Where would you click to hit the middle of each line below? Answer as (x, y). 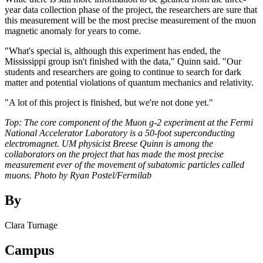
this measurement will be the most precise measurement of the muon (130, 20)
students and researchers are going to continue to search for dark (123, 72)
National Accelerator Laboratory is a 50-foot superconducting (120, 133)
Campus (29, 250)
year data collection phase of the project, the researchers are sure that (131, 9)
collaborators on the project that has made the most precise (114, 154)
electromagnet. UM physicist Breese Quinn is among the (109, 143)
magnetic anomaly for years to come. (73, 31)
